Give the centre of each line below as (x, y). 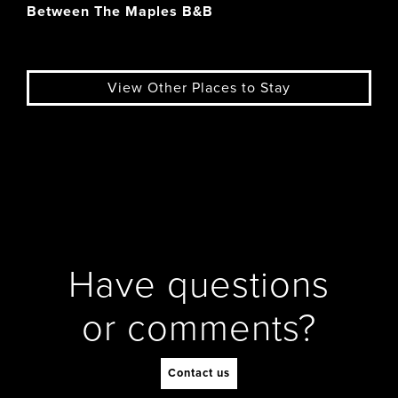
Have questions (199, 285)
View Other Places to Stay (199, 88)
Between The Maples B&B (120, 12)
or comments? (199, 328)
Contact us (199, 373)
